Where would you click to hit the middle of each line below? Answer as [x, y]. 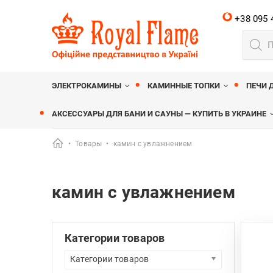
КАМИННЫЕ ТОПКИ [184, 86]
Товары [89, 144]
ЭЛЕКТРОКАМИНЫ [87, 86]
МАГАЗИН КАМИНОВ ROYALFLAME [116, 64]
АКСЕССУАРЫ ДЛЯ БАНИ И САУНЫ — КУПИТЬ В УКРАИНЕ [159, 114]
